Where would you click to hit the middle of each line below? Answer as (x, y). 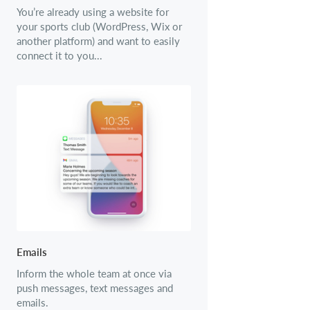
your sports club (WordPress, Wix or (99, 26)
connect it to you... (60, 55)
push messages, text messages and (95, 288)
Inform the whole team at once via (94, 273)
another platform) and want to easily (98, 41)
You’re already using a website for (93, 12)
